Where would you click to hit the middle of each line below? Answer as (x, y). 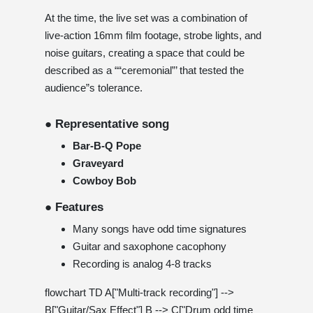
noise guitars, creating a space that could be (145, 52)
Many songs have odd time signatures (160, 228)
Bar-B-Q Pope (107, 145)
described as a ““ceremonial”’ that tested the (144, 70)
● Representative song (107, 124)
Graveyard (98, 163)
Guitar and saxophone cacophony (150, 246)
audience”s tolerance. (94, 87)
